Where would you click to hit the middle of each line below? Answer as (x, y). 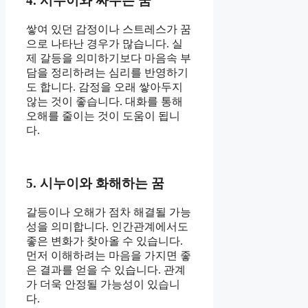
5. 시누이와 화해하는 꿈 (95, 183)
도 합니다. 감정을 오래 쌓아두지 (104, 87)
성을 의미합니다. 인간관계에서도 (107, 226)
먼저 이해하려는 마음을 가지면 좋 (109, 255)
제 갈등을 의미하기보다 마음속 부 (109, 58)
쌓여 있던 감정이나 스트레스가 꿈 (109, 30)
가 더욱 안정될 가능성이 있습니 (103, 284)
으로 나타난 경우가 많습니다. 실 (104, 44)
